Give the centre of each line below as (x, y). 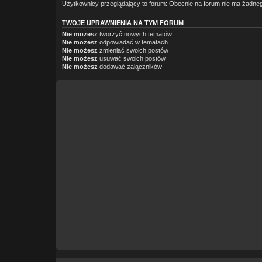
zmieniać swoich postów (133, 50)
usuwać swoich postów (132, 58)
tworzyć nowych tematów (135, 34)
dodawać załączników (130, 66)
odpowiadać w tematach (133, 42)
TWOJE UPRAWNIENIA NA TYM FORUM (123, 23)
